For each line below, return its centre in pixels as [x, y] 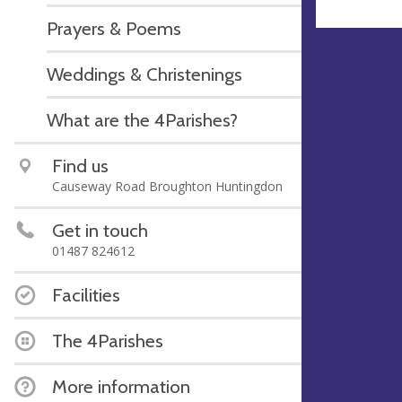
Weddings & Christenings [144, 74]
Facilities [86, 294]
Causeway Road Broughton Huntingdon [167, 186]
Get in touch [100, 230]
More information [121, 386]
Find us [80, 165]
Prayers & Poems [114, 28]
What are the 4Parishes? [142, 119]
